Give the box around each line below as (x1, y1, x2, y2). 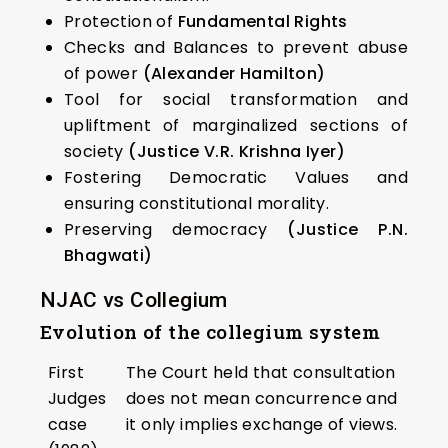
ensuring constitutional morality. (64, 192, 330, 216)
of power (64, 62, 143, 86)
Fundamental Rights (177, 10, 348, 34)
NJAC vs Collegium (40, 288, 228, 313)
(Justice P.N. (267, 218, 408, 242)
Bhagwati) (64, 244, 153, 268)
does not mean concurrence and (126, 387, 398, 411)
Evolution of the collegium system (40, 319, 381, 345)
